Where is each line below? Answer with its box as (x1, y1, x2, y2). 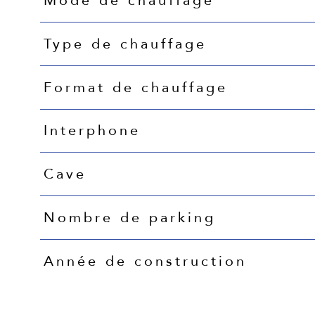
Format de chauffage (43, 77, 228, 97)
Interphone (43, 121, 141, 141)
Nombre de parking (43, 207, 216, 227)
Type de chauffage (43, 34, 207, 53)
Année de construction (43, 251, 247, 271)
